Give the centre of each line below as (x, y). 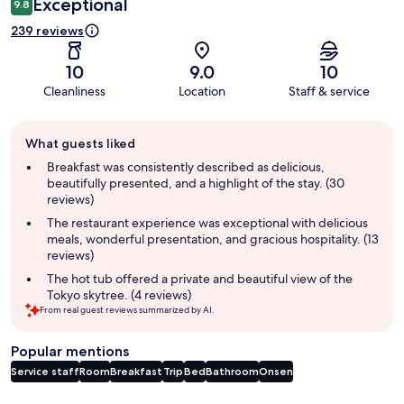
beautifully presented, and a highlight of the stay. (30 (196, 184)
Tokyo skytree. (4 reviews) (119, 295)
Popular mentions (70, 352)
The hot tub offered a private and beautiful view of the (200, 279)
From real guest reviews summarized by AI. (127, 310)
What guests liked (80, 144)
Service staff (45, 372)
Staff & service (330, 92)
